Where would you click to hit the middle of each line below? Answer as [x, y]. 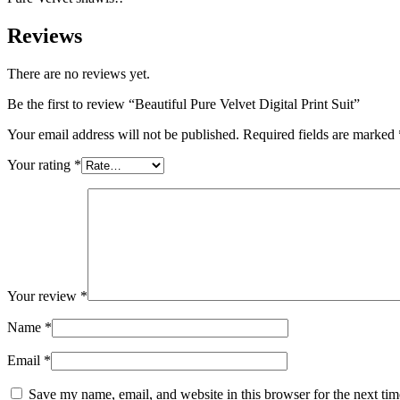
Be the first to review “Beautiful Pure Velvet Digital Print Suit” [183, 104]
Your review [44, 296]
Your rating [41, 164]
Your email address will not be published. [123, 134]
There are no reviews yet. [79, 73]
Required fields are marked [321, 134]
